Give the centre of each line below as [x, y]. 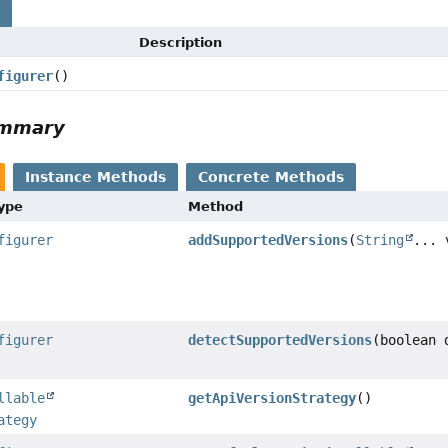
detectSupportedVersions [280, 339]
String [380, 239]
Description [181, 42]
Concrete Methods [271, 176]
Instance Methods [96, 176]
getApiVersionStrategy [272, 397]
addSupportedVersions [268, 239]
